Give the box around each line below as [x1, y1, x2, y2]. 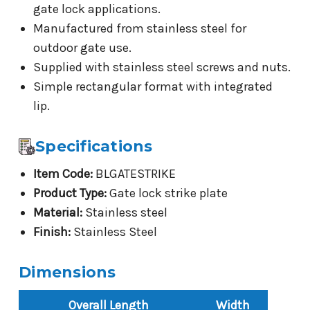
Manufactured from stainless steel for [33, 21, 246, 37]
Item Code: [33, 166, 93, 182]
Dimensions [19, 263, 116, 282]
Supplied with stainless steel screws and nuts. [33, 60, 291, 75]
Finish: [33, 224, 71, 240]
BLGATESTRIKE [92, 166, 176, 182]
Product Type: [33, 185, 107, 201]
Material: [33, 205, 82, 221]
